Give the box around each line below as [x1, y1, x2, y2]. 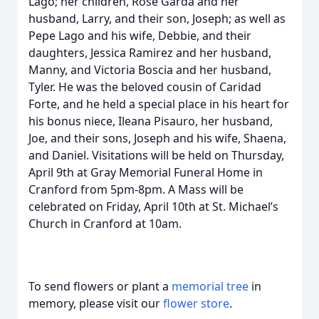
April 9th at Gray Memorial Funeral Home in [28, 164, 263, 180]
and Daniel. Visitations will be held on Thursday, [28, 147, 284, 163]
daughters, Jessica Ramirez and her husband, [28, 45, 271, 61]
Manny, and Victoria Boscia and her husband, [28, 62, 271, 78]
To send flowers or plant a [28, 278, 172, 294]
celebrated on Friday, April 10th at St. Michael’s [28, 199, 278, 214]
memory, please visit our [28, 296, 163, 311]
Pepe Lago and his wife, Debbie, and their [28, 28, 251, 43]
